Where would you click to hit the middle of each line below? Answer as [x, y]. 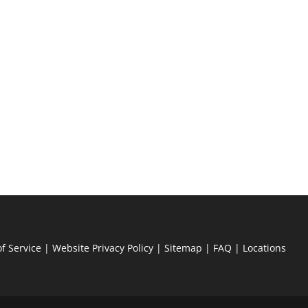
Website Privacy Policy [103, 247]
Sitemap [184, 247]
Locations [265, 247]
